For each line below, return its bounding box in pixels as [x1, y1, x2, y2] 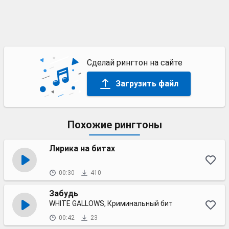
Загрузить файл [115, 78, 178, 88]
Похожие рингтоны [67, 119, 162, 131]
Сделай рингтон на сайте [86, 57, 182, 67]
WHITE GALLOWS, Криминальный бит [49, 199, 173, 208]
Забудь [49, 189, 78, 198]
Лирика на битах [49, 144, 115, 153]
